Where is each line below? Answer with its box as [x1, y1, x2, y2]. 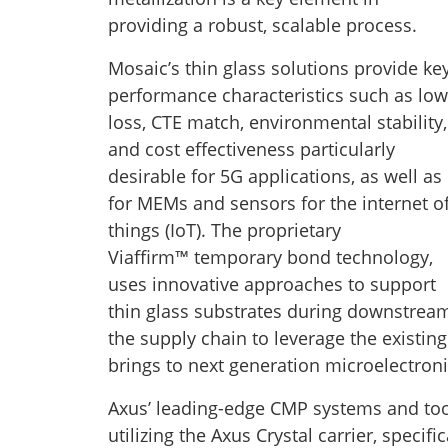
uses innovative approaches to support [108, 272, 436, 296]
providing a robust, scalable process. [108, 13, 417, 37]
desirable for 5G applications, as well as [108, 164, 442, 188]
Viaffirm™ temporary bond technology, [108, 245, 433, 269]
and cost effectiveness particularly [108, 137, 395, 161]
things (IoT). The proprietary [108, 218, 341, 242]
